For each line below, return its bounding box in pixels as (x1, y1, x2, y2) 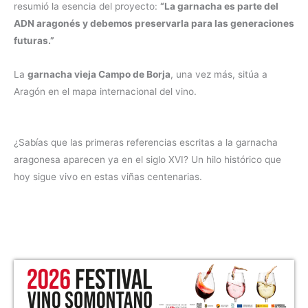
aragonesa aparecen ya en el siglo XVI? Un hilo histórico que (14, 154, 281, 166)
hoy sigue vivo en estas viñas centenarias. (14, 171, 202, 183)
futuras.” (14, 35, 54, 47)
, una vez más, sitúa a (170, 69, 267, 80)
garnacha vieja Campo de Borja (27, 69, 170, 80)
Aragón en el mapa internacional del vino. (14, 86, 197, 98)
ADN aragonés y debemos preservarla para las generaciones (14, 18, 294, 30)
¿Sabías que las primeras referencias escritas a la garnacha (14, 137, 278, 148)
